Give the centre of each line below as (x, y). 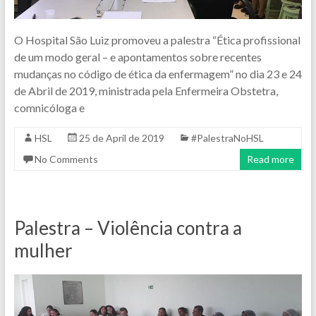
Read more (271, 159)
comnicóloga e (49, 108)
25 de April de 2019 (121, 138)
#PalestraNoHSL (227, 138)
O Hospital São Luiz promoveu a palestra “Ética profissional (157, 40)
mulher (43, 251)
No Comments (66, 159)
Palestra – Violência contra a (128, 228)
